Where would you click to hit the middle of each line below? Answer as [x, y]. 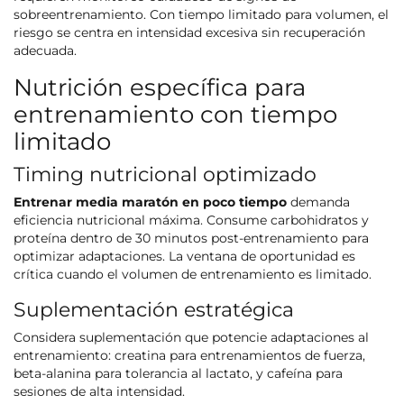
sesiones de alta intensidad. [99, 392]
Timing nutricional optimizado [165, 174]
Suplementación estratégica [154, 310]
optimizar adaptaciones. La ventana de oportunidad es [184, 257]
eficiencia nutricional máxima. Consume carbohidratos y [191, 220]
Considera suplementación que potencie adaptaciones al [191, 338]
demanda [318, 202]
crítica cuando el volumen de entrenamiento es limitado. [193, 275]
